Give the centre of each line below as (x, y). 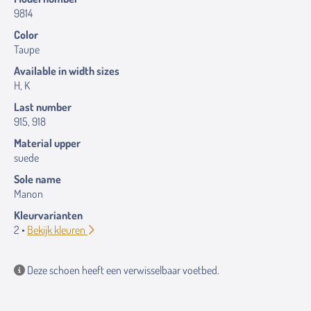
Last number (43, 107)
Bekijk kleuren (57, 230)
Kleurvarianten (48, 215)
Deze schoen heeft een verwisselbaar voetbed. (122, 270)
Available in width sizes (67, 71)
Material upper (47, 143)
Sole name (37, 179)
